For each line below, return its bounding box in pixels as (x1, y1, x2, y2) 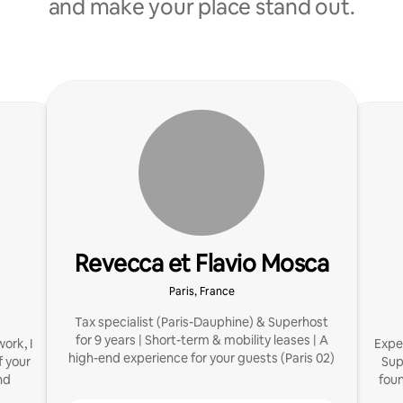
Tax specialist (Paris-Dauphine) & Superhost (75, 314, 328, 330)
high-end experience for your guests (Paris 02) (68, 350, 335, 366)
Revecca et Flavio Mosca (74, 248, 329, 279)
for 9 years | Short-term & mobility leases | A (75, 332, 328, 348)
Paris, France (168, 284, 235, 299)
